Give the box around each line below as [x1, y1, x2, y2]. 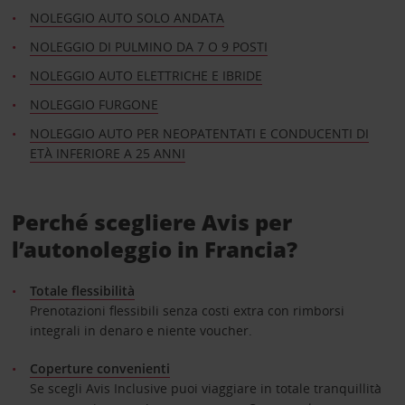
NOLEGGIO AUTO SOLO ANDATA [29, 8, 224, 26]
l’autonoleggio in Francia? [11, 233, 297, 264]
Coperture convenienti [29, 359, 170, 377]
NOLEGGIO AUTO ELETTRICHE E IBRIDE [29, 66, 262, 84]
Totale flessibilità [29, 281, 135, 299]
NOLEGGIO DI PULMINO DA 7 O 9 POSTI [29, 37, 268, 55]
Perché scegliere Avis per [11, 206, 292, 237]
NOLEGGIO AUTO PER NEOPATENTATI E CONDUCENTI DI [29, 124, 369, 142]
